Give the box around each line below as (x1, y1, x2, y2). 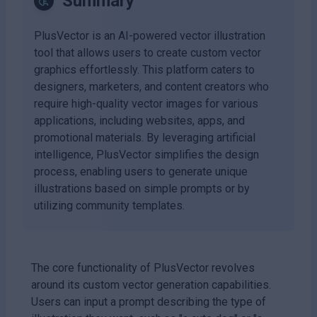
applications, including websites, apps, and (34, 113, 245, 127)
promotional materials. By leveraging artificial (34, 130, 255, 144)
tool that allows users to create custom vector (34, 45, 261, 59)
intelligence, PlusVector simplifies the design (34, 147, 259, 161)
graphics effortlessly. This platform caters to (34, 62, 255, 76)
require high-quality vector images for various (34, 96, 258, 110)
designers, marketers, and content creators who (34, 79, 269, 93)
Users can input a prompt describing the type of (31, 294, 266, 309)
